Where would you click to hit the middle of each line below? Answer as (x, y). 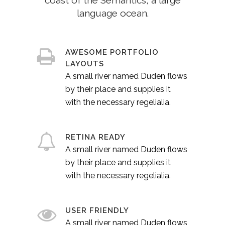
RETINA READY (95, 137)
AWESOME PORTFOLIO (112, 52)
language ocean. (113, 13)
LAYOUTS (85, 64)
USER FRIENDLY (97, 211)
